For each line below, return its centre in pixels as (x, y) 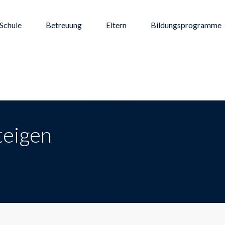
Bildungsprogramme (186, 25)
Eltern (116, 25)
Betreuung (64, 25)
